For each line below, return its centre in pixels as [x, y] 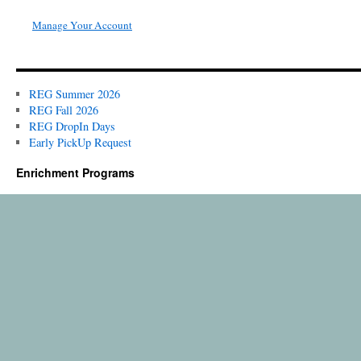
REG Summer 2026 [74, 94]
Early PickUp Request [80, 142]
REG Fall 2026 [63, 110]
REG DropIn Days [72, 126]
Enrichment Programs [75, 172]
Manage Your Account [82, 25]
